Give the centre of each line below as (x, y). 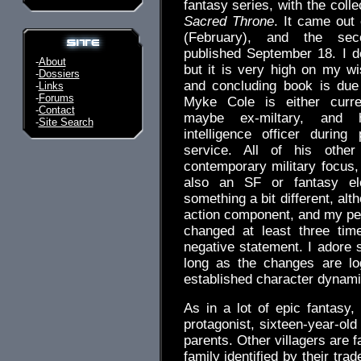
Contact (56, 110)
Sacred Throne (228, 21)
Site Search (66, 122)
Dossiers (59, 74)
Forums (56, 98)
